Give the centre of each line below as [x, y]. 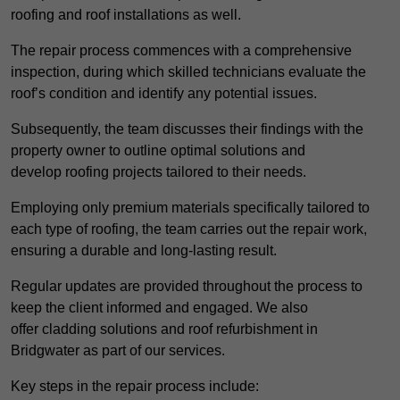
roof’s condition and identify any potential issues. [164, 94]
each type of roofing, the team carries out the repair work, [189, 229]
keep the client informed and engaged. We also [159, 308]
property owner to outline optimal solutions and [158, 151]
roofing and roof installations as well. [126, 15]
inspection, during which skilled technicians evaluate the [188, 72]
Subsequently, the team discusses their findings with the [187, 129]
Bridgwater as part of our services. [118, 351]
